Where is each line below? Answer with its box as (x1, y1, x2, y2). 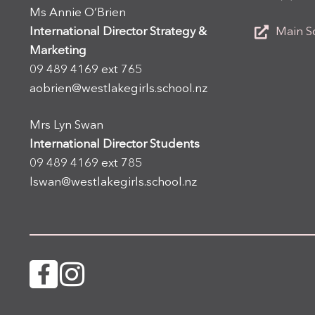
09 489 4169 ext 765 (30, 64, 142, 77)
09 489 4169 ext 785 (30, 157, 142, 170)
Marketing (30, 45, 86, 58)
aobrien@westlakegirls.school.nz (30, 83, 207, 96)
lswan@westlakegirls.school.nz (30, 176, 197, 189)
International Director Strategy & (30, 26, 207, 39)
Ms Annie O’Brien (30, 7, 126, 20)
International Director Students (30, 139, 200, 151)
